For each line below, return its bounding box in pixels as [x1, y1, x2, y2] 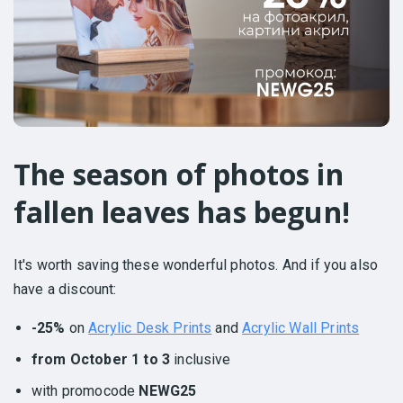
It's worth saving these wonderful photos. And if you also [13, 255, 379, 273]
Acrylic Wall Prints [242, 318, 360, 336]
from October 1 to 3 [31, 350, 171, 368]
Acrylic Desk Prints [88, 318, 212, 336]
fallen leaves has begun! [13, 192, 350, 231]
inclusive [170, 350, 231, 368]
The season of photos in [13, 154, 344, 193]
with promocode [31, 381, 139, 399]
